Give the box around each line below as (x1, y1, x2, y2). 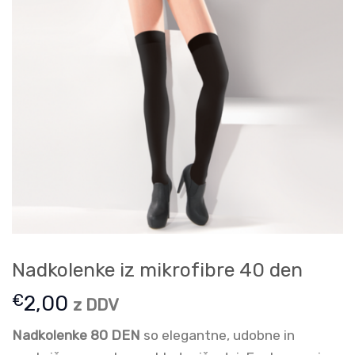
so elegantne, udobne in (140, 326, 295, 343)
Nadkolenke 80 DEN (12, 326, 140, 343)
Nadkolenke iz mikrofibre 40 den (12, 258, 303, 281)
